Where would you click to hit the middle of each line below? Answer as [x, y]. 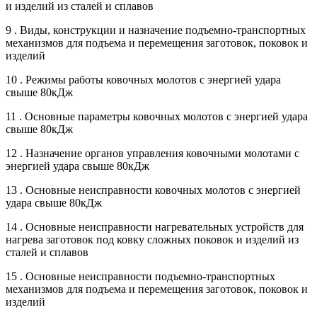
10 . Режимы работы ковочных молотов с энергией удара [143, 79]
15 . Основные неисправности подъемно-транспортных [140, 276]
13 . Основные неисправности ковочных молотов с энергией [153, 190]
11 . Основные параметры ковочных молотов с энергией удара [157, 116]
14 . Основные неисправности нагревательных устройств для [155, 226]
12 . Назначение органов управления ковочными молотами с [152, 153]
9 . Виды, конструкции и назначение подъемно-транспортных [156, 30]
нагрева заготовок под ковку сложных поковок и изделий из [152, 239]
